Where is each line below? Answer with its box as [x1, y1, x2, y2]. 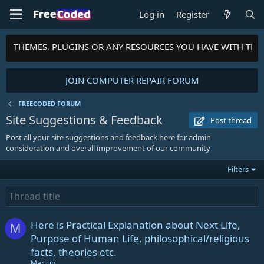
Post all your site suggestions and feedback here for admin [6, 132, 211, 143]
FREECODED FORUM [18, 99, 81, 108]
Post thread [209, 115, 252, 126]
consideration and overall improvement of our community [6, 143, 210, 153]
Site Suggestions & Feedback [6, 112, 163, 128]
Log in [139, 8, 165, 20]
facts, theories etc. [31, 245, 117, 259]
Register [176, 8, 210, 20]
